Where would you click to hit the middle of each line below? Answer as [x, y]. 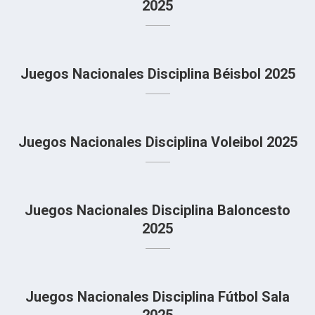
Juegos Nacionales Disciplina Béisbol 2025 [157, 74]
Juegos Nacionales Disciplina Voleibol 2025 [157, 142]
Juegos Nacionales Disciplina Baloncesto [157, 210]
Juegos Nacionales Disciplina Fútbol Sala [157, 297]
